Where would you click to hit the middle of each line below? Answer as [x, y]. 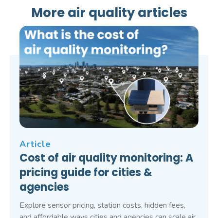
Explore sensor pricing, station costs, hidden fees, [102, 206]
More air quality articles [109, 13]
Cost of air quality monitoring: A [106, 158]
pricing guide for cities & [86, 173]
